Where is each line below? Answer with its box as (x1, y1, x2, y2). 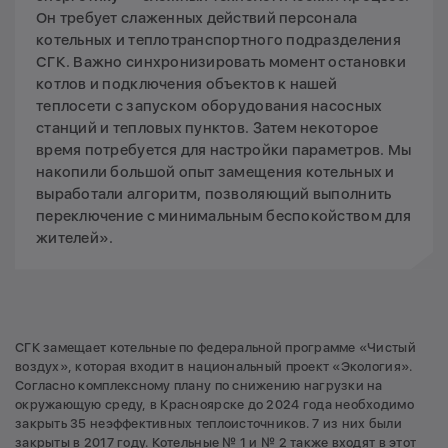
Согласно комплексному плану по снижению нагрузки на (15, 377, 383, 393)
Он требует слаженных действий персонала (36, 8, 358, 27)
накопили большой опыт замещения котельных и (36, 162, 395, 181)
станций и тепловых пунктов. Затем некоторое (36, 118, 379, 137)
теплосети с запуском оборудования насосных (36, 96, 383, 115)
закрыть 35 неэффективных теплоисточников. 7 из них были (15, 415, 402, 431)
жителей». (36, 228, 114, 247)
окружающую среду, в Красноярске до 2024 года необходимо (15, 396, 414, 412)
